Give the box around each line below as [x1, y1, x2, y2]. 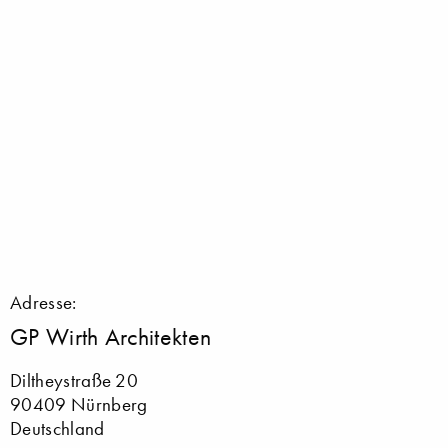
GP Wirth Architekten [10, 321, 212, 351]
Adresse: [10, 290, 77, 314]
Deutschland [10, 416, 105, 440]
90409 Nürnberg [10, 392, 148, 416]
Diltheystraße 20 [10, 368, 139, 392]
